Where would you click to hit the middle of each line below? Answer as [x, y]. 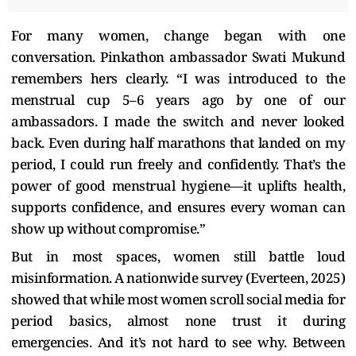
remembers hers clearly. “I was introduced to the [178, 78]
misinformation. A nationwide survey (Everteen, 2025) [178, 277]
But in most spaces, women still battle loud [178, 256]
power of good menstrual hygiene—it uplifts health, [178, 185]
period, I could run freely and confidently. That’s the [178, 164]
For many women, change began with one [178, 35]
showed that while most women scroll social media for [178, 299]
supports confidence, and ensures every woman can [178, 207]
